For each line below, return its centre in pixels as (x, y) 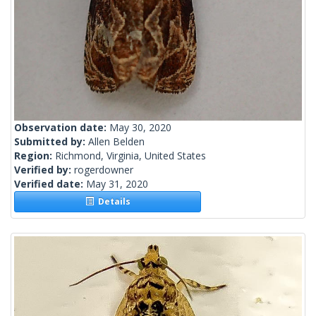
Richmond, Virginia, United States (130, 156)
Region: (35, 156)
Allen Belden (116, 142)
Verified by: (44, 170)
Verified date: (50, 184)
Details (112, 202)
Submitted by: (51, 142)
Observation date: (62, 128)
